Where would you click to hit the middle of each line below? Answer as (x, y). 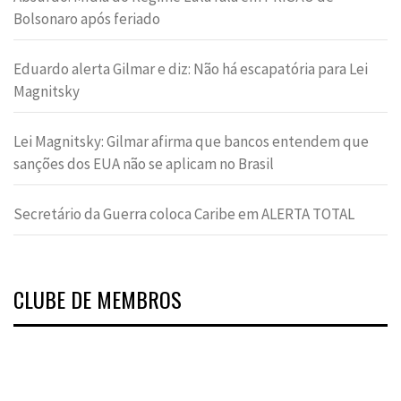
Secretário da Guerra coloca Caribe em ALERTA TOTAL (184, 214)
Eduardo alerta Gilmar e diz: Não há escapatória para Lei (191, 69)
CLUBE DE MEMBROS (98, 299)
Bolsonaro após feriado (87, 19)
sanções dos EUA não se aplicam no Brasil (144, 164)
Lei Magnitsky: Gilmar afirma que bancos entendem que (191, 142)
